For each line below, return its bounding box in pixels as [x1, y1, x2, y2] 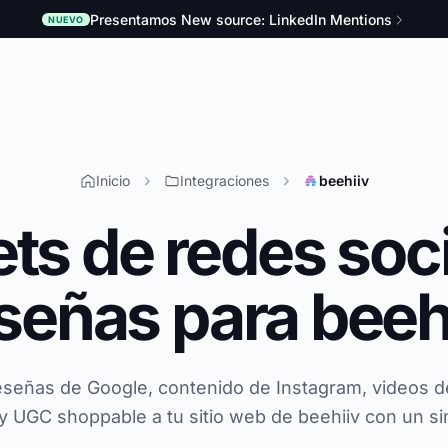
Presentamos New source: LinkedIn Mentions [89, 10, 392, 28]
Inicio [95, 171, 130, 189]
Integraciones [179, 171, 269, 189]
